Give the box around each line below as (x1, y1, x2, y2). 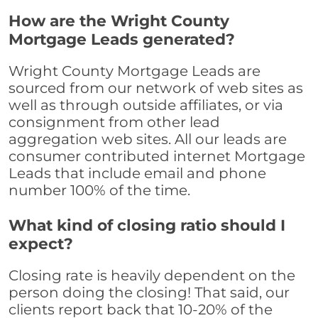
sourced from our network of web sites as (9, 79, 303, 97)
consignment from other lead (9, 114, 220, 131)
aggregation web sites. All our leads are (9, 131, 287, 148)
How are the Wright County (9, 11, 229, 31)
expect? (9, 234, 73, 253)
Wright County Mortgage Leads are (9, 62, 261, 80)
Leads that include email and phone (9, 165, 266, 182)
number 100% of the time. (9, 182, 190, 199)
